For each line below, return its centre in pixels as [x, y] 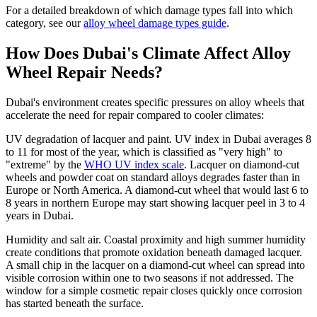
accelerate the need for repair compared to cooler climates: [135, 115]
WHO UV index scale [134, 164]
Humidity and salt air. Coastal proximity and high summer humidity [156, 239]
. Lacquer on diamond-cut [242, 164]
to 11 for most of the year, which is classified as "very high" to [144, 151]
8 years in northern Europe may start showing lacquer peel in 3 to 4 [155, 202]
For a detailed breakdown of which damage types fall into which [149, 10]
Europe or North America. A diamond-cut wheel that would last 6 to [157, 190]
